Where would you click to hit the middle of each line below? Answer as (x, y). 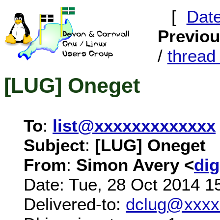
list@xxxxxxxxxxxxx (134, 125)
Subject (54, 145)
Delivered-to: (75, 204)
